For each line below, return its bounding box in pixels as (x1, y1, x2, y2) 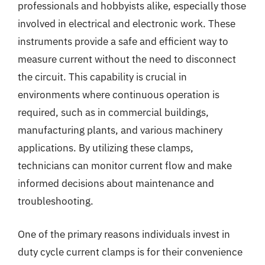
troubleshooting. (18, 195, 93, 208)
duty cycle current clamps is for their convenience (18, 245, 243, 258)
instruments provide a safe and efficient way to (18, 35, 228, 48)
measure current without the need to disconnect (18, 53, 236, 66)
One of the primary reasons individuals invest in (18, 227, 230, 241)
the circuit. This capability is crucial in (18, 70, 187, 83)
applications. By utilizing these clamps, (18, 141, 193, 154)
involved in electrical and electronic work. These (18, 17, 235, 30)
